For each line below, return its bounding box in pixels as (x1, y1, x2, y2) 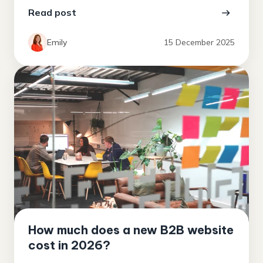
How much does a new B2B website (28, 222, 234, 238)
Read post (28, 6, 76, 19)
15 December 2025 (164, 37, 235, 48)
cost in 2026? (28, 238, 110, 253)
